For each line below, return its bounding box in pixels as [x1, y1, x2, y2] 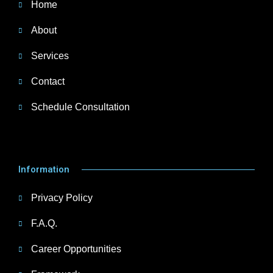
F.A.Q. [30, 218, 57, 229]
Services [30, 50, 69, 61]
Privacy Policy [30, 192, 93, 203]
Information [18, 163, 69, 175]
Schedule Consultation [30, 101, 130, 112]
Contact [30, 76, 65, 87]
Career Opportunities [30, 243, 121, 254]
